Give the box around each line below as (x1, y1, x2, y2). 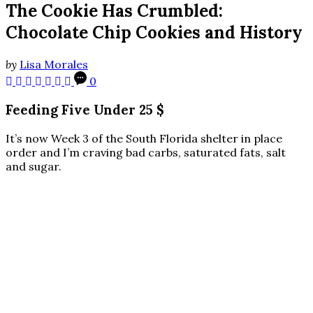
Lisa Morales (20, 57, 88, 72)
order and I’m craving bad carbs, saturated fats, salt (6, 145, 286, 159)
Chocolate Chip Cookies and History (6, 22, 303, 44)
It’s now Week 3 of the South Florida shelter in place (6, 131, 282, 145)
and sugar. (6, 159, 61, 173)
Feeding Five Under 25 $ (6, 101, 164, 118)
